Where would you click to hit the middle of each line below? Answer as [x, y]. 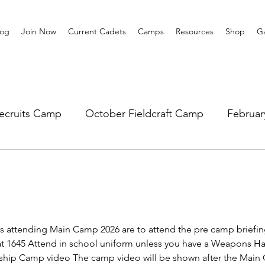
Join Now [38, 31]
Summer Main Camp [147, 161]
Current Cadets [97, 31]
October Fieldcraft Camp [144, 113]
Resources [194, 31]
